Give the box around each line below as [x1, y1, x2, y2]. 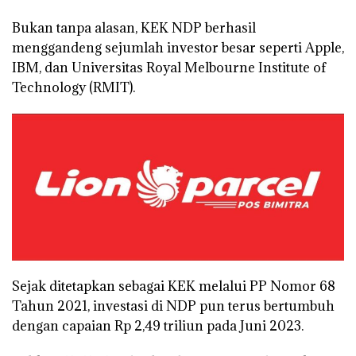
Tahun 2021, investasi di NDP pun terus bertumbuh [12, 297, 335, 315]
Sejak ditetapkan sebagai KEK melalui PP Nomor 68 [12, 277, 335, 296]
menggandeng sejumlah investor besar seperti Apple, [12, 38, 344, 56]
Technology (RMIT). [12, 78, 135, 96]
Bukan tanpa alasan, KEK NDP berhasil [12, 18, 256, 37]
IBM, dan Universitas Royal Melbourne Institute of [12, 58, 326, 76]
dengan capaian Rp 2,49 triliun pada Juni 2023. [12, 317, 304, 335]
